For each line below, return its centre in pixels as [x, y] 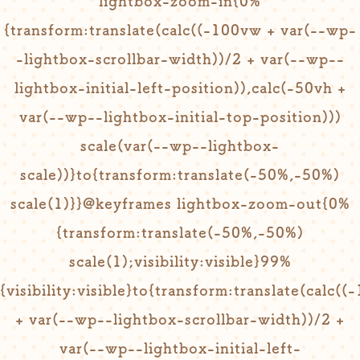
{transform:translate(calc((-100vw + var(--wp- [180, 30]
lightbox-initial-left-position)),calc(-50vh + [180, 88]
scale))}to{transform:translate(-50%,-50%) [180, 174]
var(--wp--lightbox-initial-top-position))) [180, 117]
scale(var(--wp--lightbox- [180, 145]
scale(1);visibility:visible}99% [180, 261]
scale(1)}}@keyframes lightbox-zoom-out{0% [180, 203]
